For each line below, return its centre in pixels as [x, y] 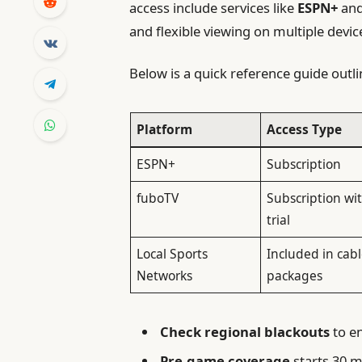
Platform [165, 129]
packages [295, 275]
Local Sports [173, 253]
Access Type [305, 129]
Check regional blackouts [245, 332]
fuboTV [158, 198]
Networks [165, 275]
